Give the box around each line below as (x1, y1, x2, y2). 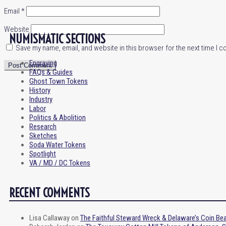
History (29, 86, 50, 95)
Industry (29, 95, 52, 104)
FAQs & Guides (29, 68, 73, 77)
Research (29, 122, 56, 131)
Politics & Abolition (29, 113, 86, 122)
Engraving (29, 59, 57, 68)
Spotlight (29, 149, 56, 158)
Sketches (29, 131, 57, 140)
